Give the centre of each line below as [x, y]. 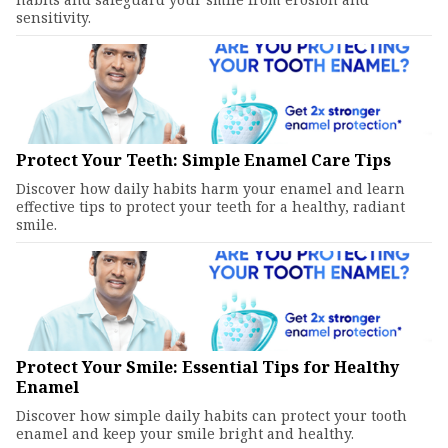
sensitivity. [53, 17]
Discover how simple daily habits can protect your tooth [211, 415]
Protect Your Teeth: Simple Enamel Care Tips [203, 160]
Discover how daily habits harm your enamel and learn [210, 188]
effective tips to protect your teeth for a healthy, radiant [210, 206]
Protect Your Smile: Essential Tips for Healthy [207, 367]
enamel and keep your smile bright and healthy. [185, 433]
